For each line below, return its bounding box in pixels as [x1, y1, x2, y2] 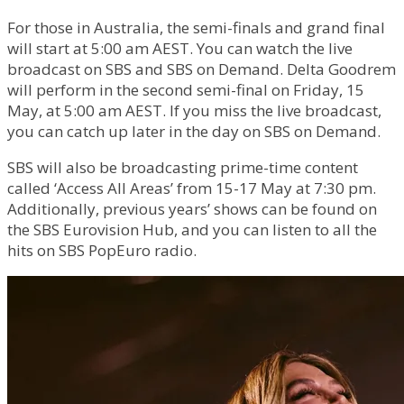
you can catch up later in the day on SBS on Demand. [7, 121, 381, 142]
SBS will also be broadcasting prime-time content [7, 157, 358, 179]
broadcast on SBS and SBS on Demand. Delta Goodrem [7, 59, 396, 80]
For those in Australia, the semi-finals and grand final [7, 17, 385, 39]
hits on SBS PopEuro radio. [7, 240, 197, 262]
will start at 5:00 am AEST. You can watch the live [7, 38, 353, 60]
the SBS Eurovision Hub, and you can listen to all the [7, 219, 377, 241]
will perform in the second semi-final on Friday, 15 [7, 79, 364, 101]
